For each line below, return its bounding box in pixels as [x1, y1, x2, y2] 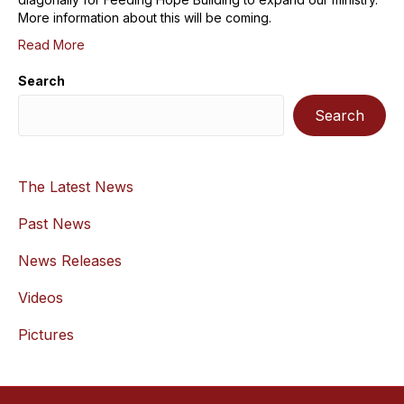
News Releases [18, 252, 122, 270]
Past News [18, 215, 91, 233]
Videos [18, 289, 63, 307]
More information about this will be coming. [18, 10, 271, 25]
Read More [18, 37, 85, 52]
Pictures [18, 326, 74, 344]
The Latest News [18, 178, 133, 196]
